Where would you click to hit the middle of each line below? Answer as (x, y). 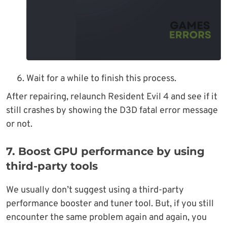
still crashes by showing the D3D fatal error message (112, 111)
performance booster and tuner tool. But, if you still (110, 204)
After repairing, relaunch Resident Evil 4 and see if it (112, 97)
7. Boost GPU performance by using (105, 152)
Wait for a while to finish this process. (101, 79)
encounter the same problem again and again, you (106, 218)
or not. (19, 125)
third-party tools (52, 166)
